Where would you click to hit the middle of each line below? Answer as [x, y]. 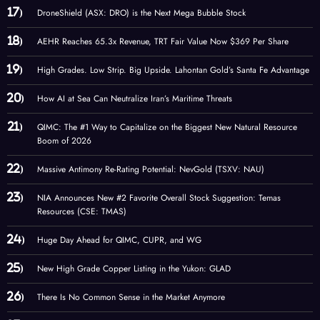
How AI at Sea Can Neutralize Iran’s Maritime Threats [135, 99]
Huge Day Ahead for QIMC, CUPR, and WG [119, 240]
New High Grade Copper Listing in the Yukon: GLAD [134, 269]
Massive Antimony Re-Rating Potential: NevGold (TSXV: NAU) [151, 170]
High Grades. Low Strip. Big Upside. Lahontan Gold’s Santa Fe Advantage [173, 70]
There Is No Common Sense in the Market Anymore [131, 297]
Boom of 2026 [64, 141]
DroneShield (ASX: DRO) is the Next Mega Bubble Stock [141, 13]
